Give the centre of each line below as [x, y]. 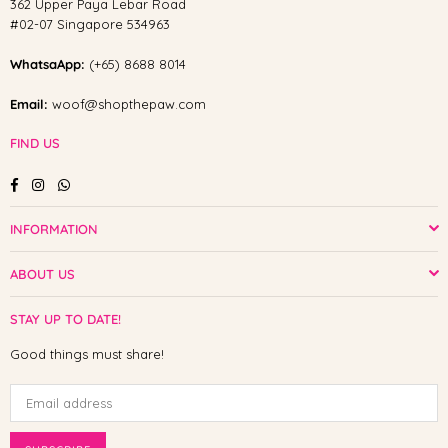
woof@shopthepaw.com [129, 104]
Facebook [48, 182]
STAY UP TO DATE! [65, 318]
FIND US [35, 143]
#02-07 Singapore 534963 [90, 24]
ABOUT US [42, 273]
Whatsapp [100, 182]
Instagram [74, 182]
